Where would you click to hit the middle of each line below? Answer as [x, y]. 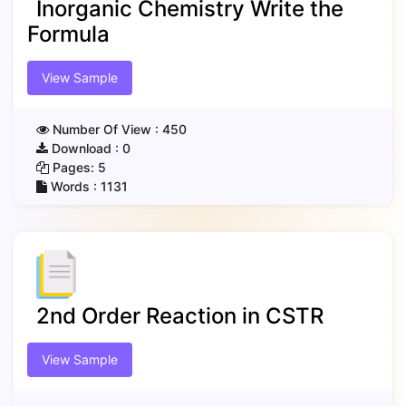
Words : [74, 186]
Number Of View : [106, 129]
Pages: [73, 167]
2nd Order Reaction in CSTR [180, 316]
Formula [68, 34]
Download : [85, 148]
